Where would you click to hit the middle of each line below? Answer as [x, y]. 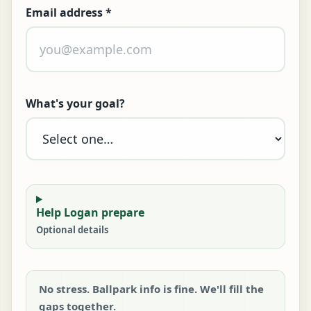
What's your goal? [75, 103]
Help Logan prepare [90, 212]
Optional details [72, 229]
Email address [66, 12]
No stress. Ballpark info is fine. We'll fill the [151, 288]
